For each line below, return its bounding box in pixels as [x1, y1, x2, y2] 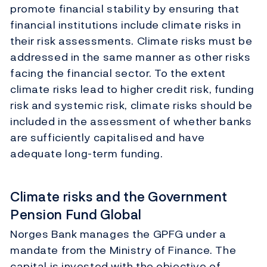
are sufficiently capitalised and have [10, 129, 205, 146]
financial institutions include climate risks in [10, 17, 241, 33]
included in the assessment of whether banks [10, 113, 252, 130]
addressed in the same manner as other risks [10, 49, 251, 66]
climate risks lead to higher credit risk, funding [10, 81, 254, 98]
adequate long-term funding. [10, 145, 163, 162]
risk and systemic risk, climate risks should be [10, 97, 253, 114]
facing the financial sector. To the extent [10, 65, 226, 82]
